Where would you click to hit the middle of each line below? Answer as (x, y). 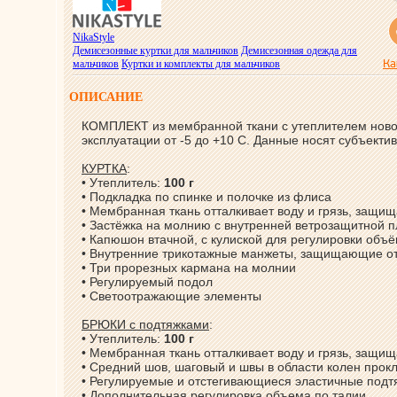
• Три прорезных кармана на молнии (189, 268)
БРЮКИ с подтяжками (145, 324)
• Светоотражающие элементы (171, 296)
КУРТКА (104, 168)
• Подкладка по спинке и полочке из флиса (206, 197)
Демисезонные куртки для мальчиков (156, 51)
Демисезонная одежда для (299, 51)
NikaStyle (93, 37)
